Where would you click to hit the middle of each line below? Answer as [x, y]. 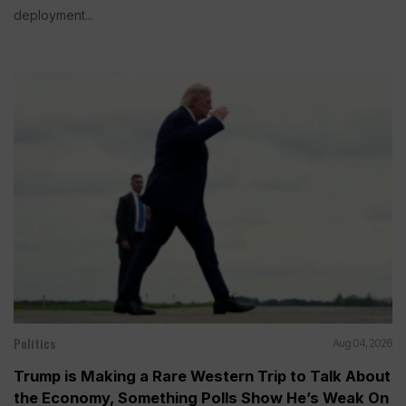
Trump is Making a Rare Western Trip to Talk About [202, 377]
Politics [34, 343]
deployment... [53, 14]
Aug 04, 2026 [362, 343]
